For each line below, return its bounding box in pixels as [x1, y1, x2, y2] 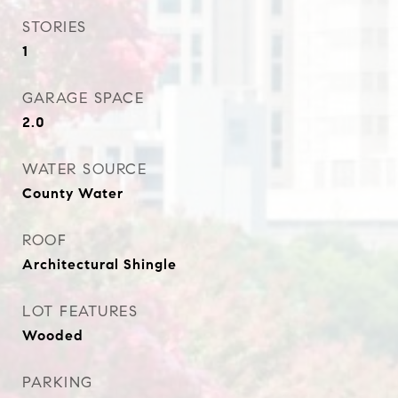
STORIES [22, 18, 87, 36]
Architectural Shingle [22, 256, 177, 273]
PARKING [22, 373, 93, 392]
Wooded [22, 327, 84, 344]
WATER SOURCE [22, 160, 147, 179]
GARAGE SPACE [22, 89, 144, 107]
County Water [22, 185, 123, 202]
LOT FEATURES [22, 302, 138, 321]
